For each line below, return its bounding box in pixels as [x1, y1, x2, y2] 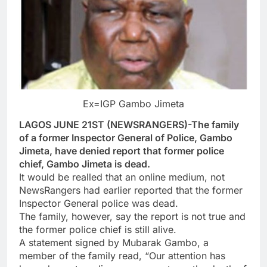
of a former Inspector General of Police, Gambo [19, 131, 232, 144]
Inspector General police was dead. [19, 197, 178, 209]
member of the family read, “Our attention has [19, 249, 225, 262]
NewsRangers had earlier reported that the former [19, 184, 243, 196]
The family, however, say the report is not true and [19, 210, 246, 222]
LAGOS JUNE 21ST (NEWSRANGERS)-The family [19, 118, 239, 131]
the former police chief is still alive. [19, 223, 176, 235]
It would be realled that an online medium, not [19, 170, 225, 183]
